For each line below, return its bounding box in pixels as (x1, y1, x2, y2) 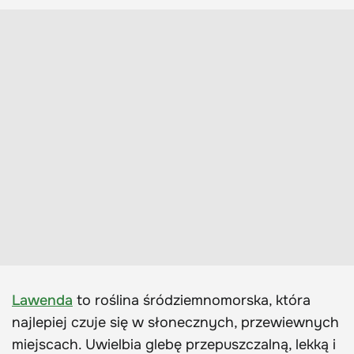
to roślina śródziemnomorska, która (73, 292, 311, 310)
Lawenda (12, 292, 73, 310)
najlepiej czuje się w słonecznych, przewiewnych (12, 314, 339, 332)
